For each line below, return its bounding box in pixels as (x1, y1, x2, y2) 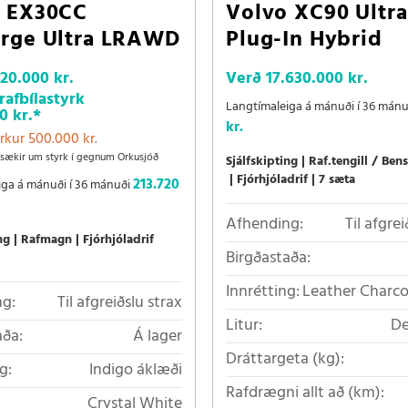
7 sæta (319, 169, 355, 190)
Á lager (133, 323, 182, 350)
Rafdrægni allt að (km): (226, 380, 384, 406)
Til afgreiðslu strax (57, 290, 182, 316)
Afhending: (226, 211, 303, 238)
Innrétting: (226, 279, 300, 305)
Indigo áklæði (89, 357, 182, 383)
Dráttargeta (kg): (226, 346, 344, 372)
